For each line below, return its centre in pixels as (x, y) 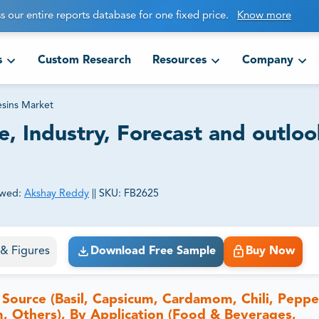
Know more (264, 16)
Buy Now (270, 252)
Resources (179, 61)
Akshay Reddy (57, 194)
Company (267, 61)
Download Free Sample (153, 252)
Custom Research (84, 61)
